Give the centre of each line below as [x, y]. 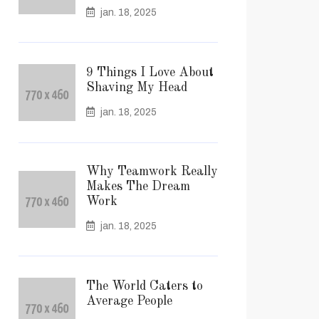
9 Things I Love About [150, 72]
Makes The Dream [138, 187]
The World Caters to [145, 286]
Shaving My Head [137, 87]
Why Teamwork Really [152, 172]
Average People [129, 301]
